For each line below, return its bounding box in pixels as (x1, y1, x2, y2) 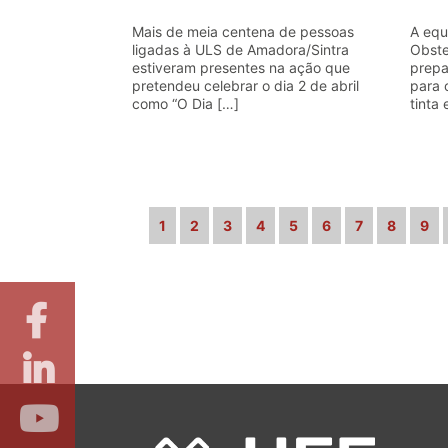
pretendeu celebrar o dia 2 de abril (132, 77, 359, 94)
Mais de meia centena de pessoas (132, 23, 354, 40)
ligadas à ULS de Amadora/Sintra (132, 41, 349, 58)
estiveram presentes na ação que (132, 59, 350, 76)
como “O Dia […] (132, 95, 239, 112)
